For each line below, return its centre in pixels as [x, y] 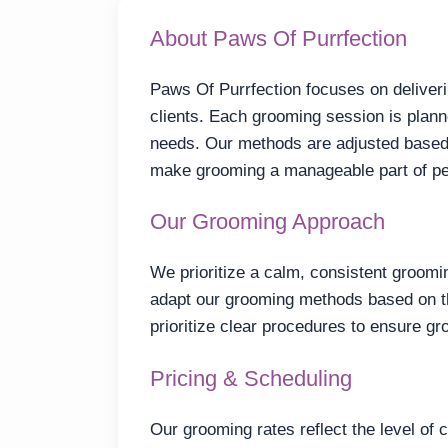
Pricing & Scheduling [251, 378]
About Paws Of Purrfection [278, 38]
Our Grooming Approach [267, 222]
